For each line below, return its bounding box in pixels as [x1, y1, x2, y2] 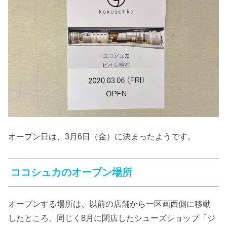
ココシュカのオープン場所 [11, 167, 133, 178]
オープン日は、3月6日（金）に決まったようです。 [8, 132, 196, 141]
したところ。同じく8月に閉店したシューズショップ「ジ [8, 213, 216, 223]
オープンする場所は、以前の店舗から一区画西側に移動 [8, 199, 211, 209]
